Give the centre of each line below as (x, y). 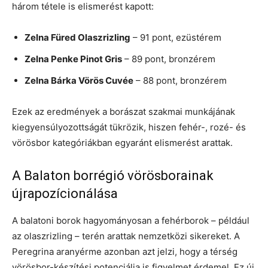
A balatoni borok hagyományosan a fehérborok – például (131, 220)
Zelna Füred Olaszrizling (77, 37)
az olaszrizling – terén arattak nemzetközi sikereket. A (126, 236)
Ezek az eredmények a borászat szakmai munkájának (124, 111)
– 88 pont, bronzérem (180, 80)
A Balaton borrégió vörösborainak (113, 175)
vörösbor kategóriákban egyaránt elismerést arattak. (122, 142)
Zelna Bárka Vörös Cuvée (79, 80)
